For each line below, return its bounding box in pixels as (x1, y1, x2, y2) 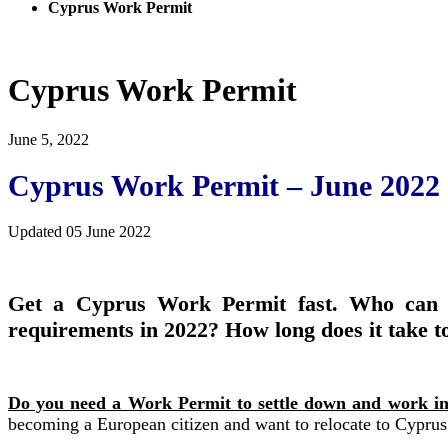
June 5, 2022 (8, 130, 89, 148)
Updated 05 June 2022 (8, 222, 151, 240)
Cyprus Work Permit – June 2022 (8, 168, 440, 202)
